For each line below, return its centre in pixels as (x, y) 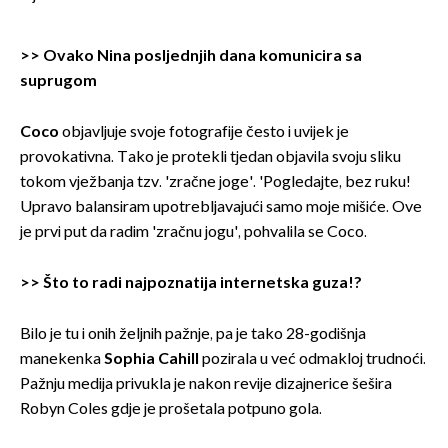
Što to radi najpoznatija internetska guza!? (202, 283)
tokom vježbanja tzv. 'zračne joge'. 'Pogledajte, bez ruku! (215, 182)
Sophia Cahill (153, 359)
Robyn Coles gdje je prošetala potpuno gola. (171, 409)
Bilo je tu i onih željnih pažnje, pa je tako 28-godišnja (193, 334)
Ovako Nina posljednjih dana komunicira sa (201, 56)
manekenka (62, 359)
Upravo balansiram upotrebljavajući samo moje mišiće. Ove (221, 207)
